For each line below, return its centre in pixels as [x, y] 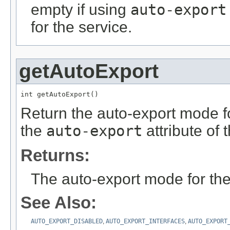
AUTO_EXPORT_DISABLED [67, 222]
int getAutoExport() [60, 94]
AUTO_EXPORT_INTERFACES [145, 222]
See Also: [59, 203]
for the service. [81, 27]
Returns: [55, 156]
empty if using [81, 10]
